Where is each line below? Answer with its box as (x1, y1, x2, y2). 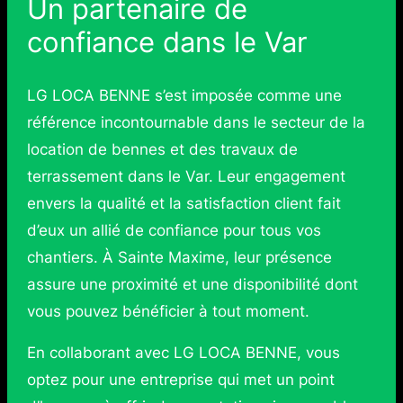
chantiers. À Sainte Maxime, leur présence (26, 247, 332, 266)
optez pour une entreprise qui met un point (26, 371, 335, 390)
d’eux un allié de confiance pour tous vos (26, 220, 321, 239)
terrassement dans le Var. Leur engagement (26, 166, 345, 185)
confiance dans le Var (26, 24, 308, 58)
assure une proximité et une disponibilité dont (26, 274, 358, 293)
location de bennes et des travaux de (26, 139, 298, 158)
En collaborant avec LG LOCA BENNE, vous (26, 344, 340, 363)
